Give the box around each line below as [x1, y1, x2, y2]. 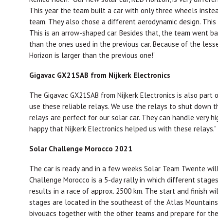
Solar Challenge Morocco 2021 [29, 144, 132, 154]
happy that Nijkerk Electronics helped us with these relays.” [29, 124, 217, 134]
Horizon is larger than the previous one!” [29, 51, 156, 60]
